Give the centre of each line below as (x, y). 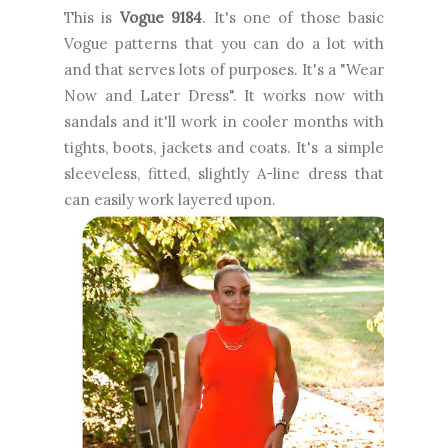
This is (92, 17)
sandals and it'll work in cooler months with (224, 121)
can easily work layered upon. (172, 199)
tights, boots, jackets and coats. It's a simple (224, 147)
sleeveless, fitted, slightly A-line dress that (224, 173)
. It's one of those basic (293, 17)
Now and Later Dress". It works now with (224, 95)
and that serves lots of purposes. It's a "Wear (224, 69)
